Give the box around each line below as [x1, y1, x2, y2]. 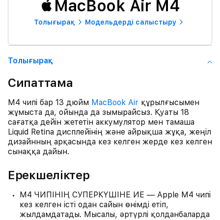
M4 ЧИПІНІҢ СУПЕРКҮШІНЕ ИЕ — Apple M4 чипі [20, 190, 211, 199]
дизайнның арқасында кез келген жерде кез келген [8, 137, 212, 146]
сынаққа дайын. [8, 147, 69, 156]
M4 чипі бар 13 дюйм [8, 98, 91, 107]
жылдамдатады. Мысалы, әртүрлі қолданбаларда [20, 210, 210, 219]
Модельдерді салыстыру [85, 18, 176, 26]
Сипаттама [8, 76, 73, 90]
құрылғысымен [138, 98, 199, 107]
